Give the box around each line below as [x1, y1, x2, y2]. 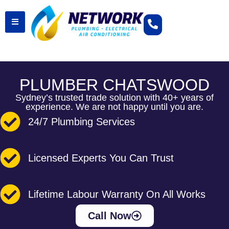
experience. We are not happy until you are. [26, 102, 203, 112]
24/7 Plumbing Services [28, 116, 135, 127]
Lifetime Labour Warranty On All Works [28, 189, 205, 200]
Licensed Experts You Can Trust [28, 152, 174, 164]
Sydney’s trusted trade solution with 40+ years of [15, 93, 214, 103]
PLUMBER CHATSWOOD [19, 76, 210, 94]
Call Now [87, 210, 131, 221]
